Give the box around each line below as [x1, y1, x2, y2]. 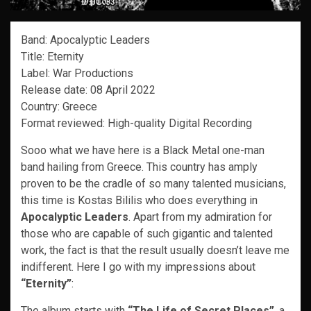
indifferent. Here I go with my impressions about [21, 260, 255, 274]
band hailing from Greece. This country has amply [21, 160, 258, 174]
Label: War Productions [21, 66, 133, 80]
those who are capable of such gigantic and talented [21, 226, 273, 240]
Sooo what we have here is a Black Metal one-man [21, 143, 264, 157]
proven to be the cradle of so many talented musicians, [21, 176, 286, 190]
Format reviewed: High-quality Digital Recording [21, 116, 252, 130]
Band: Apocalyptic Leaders [21, 33, 150, 47]
